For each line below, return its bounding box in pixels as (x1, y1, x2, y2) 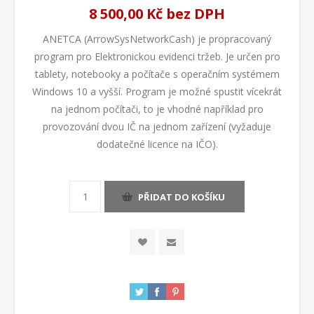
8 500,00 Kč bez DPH (89, 4, 225, 23)
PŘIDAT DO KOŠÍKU (138, 190, 225, 203)
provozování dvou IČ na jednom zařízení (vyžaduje (43, 120, 271, 133)
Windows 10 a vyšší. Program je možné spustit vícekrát (32, 85, 282, 98)
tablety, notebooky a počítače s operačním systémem (34, 67, 280, 81)
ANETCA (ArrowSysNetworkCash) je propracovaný (43, 32, 271, 46)
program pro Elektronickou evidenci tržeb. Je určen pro (34, 50, 280, 63)
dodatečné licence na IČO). (96, 137, 218, 151)
